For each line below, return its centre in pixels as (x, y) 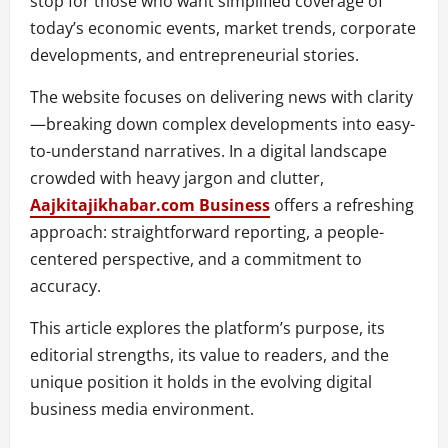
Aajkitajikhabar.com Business (150, 204)
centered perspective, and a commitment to (196, 258)
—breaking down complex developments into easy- (222, 123)
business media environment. (142, 408)
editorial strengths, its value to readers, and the (209, 354)
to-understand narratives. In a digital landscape (208, 150)
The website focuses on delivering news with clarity (221, 96)
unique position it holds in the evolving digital (201, 381)
